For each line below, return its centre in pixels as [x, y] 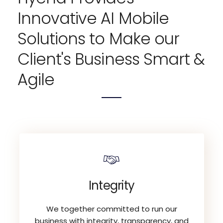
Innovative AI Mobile [93, 18]
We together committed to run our [111, 209]
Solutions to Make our [98, 39]
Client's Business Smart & [111, 59]
